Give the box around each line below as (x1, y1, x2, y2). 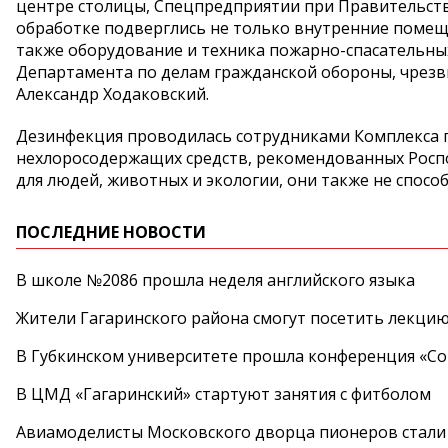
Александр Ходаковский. (16, 83, 209, 105)
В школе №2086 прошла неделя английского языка (16, 269, 415, 291)
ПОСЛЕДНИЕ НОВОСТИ (16, 221, 206, 243)
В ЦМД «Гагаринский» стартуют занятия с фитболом (16, 383, 431, 405)
